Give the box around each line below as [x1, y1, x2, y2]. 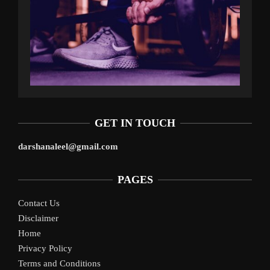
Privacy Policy [18, 243, 72, 253]
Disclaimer [18, 213, 58, 223]
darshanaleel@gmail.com [18, 141, 118, 151]
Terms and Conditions [18, 258, 101, 268]
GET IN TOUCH [95, 116, 175, 129]
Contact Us [18, 198, 60, 208]
